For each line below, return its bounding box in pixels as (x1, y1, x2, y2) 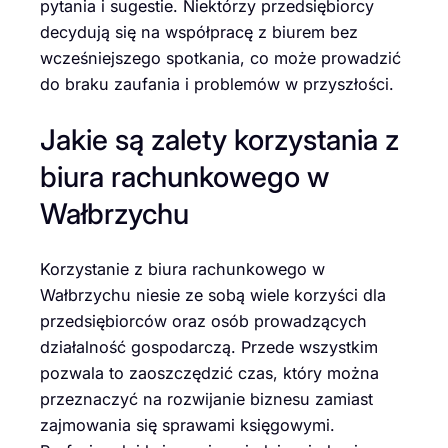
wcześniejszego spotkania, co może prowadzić (40, 48, 401, 69)
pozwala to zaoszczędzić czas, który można (40, 362, 379, 383)
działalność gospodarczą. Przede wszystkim (40, 336, 378, 357)
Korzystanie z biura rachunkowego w (40, 258, 325, 279)
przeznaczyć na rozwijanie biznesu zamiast (40, 388, 373, 409)
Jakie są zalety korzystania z (40, 121, 399, 157)
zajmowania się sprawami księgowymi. (40, 414, 335, 435)
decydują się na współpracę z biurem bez (40, 22, 358, 43)
